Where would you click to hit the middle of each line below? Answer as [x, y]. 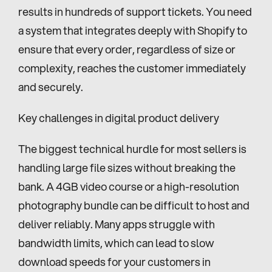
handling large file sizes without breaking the [127, 168]
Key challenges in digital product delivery [119, 118]
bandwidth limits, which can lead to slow [116, 243]
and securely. [51, 87]
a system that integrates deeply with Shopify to [133, 30]
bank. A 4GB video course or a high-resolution [129, 186]
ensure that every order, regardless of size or [127, 49]
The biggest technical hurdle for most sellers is [132, 149]
